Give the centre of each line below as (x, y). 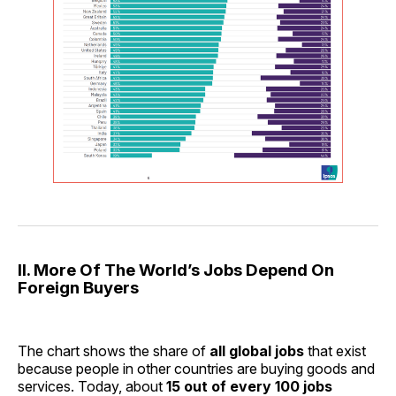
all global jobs (257, 350)
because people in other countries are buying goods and (196, 368)
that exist (335, 350)
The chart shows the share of (114, 350)
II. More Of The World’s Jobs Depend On (176, 270)
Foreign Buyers (78, 287)
